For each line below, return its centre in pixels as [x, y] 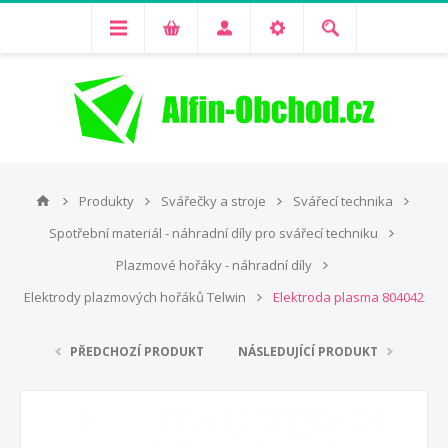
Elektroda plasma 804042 [348, 297]
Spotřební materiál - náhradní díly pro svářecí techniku [213, 233]
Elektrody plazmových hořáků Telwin [135, 297]
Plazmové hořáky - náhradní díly [213, 265]
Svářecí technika [343, 201]
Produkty [106, 201]
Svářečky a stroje [213, 201]
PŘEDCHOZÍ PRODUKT [137, 351]
